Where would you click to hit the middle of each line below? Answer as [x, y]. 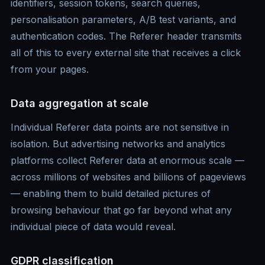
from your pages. [50, 70]
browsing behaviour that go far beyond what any [121, 210]
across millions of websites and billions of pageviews [128, 177]
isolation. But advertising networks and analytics [118, 144]
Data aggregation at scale [80, 104]
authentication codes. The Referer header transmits [126, 36]
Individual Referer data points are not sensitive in [120, 127]
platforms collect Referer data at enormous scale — [127, 161]
